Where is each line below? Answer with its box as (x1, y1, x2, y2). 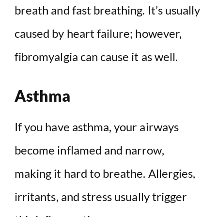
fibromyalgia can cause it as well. (15, 49, 178, 64)
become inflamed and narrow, (15, 143, 164, 157)
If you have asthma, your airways (15, 120, 179, 134)
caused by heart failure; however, (15, 26, 182, 41)
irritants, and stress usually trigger (15, 189, 187, 204)
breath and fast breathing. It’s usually (15, 3, 201, 17)
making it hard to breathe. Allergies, (15, 166, 196, 181)
